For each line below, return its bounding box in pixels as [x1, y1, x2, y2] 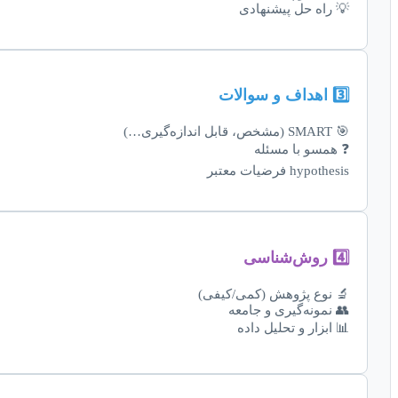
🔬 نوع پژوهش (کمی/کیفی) [198, 286, 349, 302]
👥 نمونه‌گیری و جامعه [228, 302, 349, 318]
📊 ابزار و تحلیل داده [237, 320, 349, 336]
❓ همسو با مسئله [254, 141, 349, 157]
